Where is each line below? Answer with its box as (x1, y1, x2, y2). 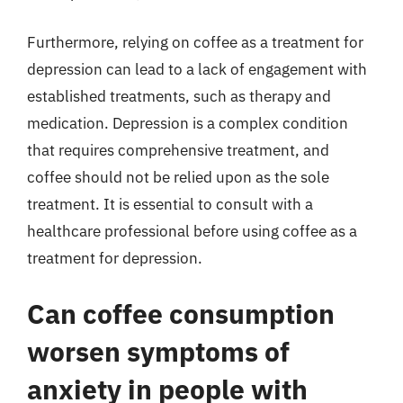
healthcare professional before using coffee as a (27, 221, 357, 241)
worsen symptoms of (27, 333, 290, 369)
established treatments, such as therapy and (27, 86, 331, 106)
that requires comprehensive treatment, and (27, 140, 329, 160)
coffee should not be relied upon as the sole (27, 167, 329, 187)
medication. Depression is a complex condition (27, 113, 348, 133)
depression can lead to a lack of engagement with (27, 59, 367, 79)
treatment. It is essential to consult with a (27, 194, 313, 214)
